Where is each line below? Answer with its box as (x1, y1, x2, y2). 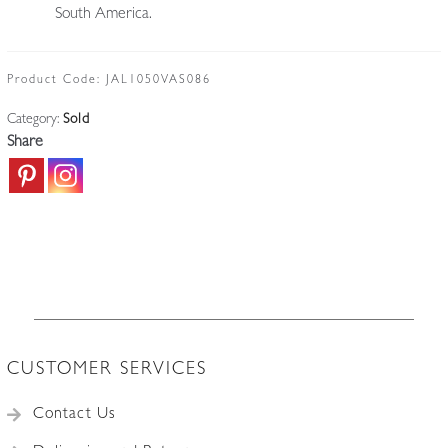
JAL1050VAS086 (105, 74, 211, 87)
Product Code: (6, 74, 106, 87)
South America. (54, 7, 152, 24)
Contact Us (32, 407, 116, 424)
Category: (6, 112, 63, 127)
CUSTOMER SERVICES (6, 362, 207, 381)
